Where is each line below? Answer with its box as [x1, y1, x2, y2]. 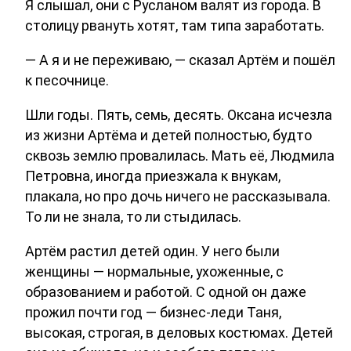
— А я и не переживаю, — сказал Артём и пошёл [25, 51, 335, 68]
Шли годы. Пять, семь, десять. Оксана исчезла [25, 106, 332, 123]
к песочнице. [25, 71, 109, 89]
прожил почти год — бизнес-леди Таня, [25, 303, 281, 320]
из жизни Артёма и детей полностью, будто [25, 126, 312, 143]
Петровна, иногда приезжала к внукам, [25, 167, 280, 184]
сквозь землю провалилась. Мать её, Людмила [25, 147, 335, 164]
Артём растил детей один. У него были [25, 242, 280, 259]
